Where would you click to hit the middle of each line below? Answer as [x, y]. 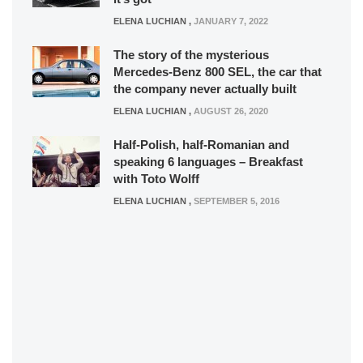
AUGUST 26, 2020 [231, 111]
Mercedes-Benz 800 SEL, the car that [218, 72]
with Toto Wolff [156, 179]
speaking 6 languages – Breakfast [208, 162]
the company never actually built [205, 89]
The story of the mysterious [191, 55]
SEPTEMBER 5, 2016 [237, 201]
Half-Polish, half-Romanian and [201, 145]
